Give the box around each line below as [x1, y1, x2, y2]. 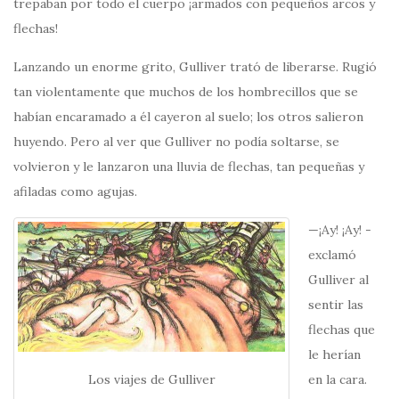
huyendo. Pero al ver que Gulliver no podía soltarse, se [13, 134, 339, 151]
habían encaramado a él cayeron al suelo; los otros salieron [13, 109, 363, 126]
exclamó [308, 247, 356, 264]
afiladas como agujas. [13, 183, 137, 200]
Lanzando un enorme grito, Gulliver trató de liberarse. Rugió [13, 59, 377, 76]
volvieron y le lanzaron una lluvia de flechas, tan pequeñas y [13, 159, 364, 175]
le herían [308, 346, 361, 363]
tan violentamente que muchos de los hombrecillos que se [13, 84, 358, 101]
